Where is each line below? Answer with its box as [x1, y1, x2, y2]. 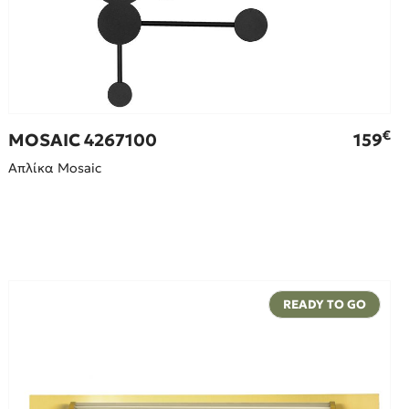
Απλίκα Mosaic [8, 159, 102, 176]
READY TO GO [282, 296, 366, 312]
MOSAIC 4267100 [8, 129, 158, 151]
